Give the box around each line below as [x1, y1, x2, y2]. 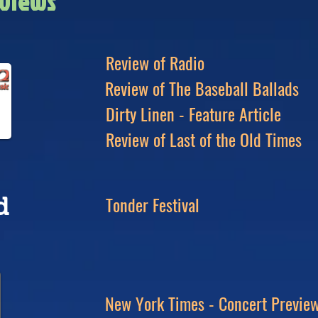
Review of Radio [106, 50, 204, 75]
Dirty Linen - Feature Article [106, 101, 281, 126]
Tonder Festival [106, 192, 199, 217]
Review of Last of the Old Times [106, 126, 302, 152]
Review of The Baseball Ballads [105, 75, 299, 101]
